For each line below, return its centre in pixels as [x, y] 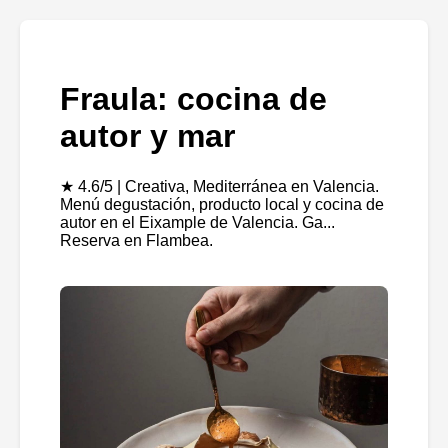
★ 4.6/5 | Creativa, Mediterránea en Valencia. [219, 186]
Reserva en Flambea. [136, 240]
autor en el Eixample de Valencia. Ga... [197, 222]
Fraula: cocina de [193, 99]
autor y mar [147, 136]
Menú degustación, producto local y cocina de [222, 204]
